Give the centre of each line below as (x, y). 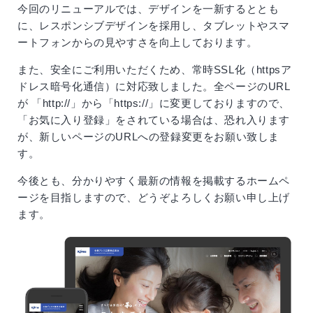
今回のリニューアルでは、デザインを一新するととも (148, 9)
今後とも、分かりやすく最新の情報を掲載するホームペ (154, 181)
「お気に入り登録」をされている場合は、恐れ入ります (154, 120)
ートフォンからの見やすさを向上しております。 (138, 42)
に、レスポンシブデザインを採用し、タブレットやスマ (154, 26)
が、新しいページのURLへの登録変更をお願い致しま (149, 137)
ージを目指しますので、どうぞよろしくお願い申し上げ (154, 197)
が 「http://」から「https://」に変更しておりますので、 (154, 103)
